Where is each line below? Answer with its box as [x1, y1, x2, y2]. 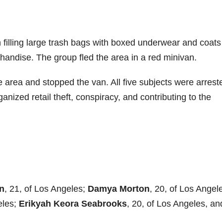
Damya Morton [88, 184, 150, 194]
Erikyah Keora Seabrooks [19, 199, 127, 209]
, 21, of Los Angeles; [4, 184, 88, 194]
